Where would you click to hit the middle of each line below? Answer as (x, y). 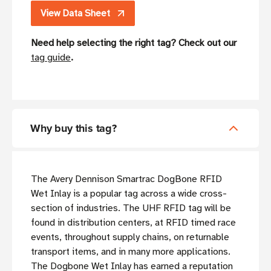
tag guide (51, 58)
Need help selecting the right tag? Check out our (134, 43)
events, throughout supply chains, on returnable (130, 237)
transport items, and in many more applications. (131, 252)
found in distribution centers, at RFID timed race (133, 223)
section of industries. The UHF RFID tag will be (131, 208)
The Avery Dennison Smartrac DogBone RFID (126, 179)
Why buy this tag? (73, 129)
